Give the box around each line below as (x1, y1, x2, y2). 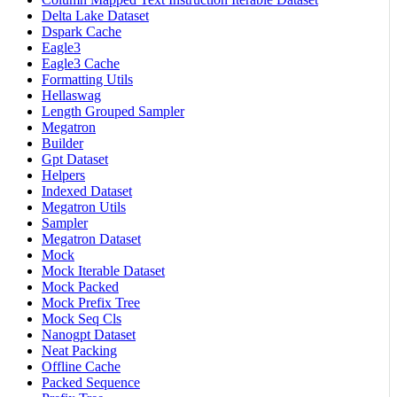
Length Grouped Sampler (42, 103, 184, 119)
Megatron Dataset (42, 230, 141, 246)
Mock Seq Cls (42, 310, 121, 326)
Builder (42, 135, 83, 151)
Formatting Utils (42, 71, 133, 87)
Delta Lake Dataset (42, 7, 149, 23)
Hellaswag (42, 87, 101, 103)
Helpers (42, 167, 85, 183)
